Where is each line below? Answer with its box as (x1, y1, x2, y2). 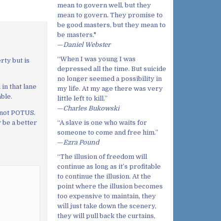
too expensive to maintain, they (57, 192, 156, 200)
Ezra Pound (63, 139, 99, 146)
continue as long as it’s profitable (57, 163, 161, 171)
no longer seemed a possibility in (57, 74, 162, 82)
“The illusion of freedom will (57, 153, 147, 161)
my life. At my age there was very (57, 84, 163, 92)
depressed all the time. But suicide (57, 65, 166, 73)
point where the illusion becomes (57, 183, 163, 190)
